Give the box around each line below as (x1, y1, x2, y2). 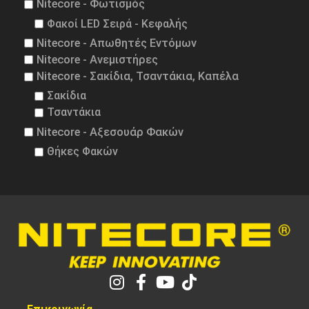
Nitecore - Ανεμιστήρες (37, 52, 158, 66)
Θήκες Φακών (47, 145, 118, 159)
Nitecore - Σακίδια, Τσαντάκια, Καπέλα (37, 70, 239, 83)
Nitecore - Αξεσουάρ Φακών (37, 125, 183, 139)
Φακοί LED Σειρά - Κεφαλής (47, 17, 188, 30)
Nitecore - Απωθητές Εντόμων (37, 36, 197, 50)
